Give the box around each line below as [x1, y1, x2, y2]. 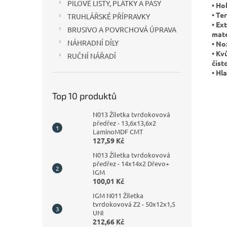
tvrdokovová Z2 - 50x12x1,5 [93, 200, 175, 208]
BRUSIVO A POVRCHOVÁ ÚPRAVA [67, 25, 176, 34]
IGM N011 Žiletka [93, 191, 143, 200]
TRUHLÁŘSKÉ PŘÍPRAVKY [67, 12, 150, 21]
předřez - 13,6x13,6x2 [93, 119, 156, 127]
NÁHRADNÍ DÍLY [67, 38, 119, 47]
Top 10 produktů [52, 90, 117, 101]
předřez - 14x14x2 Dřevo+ [93, 159, 169, 168]
